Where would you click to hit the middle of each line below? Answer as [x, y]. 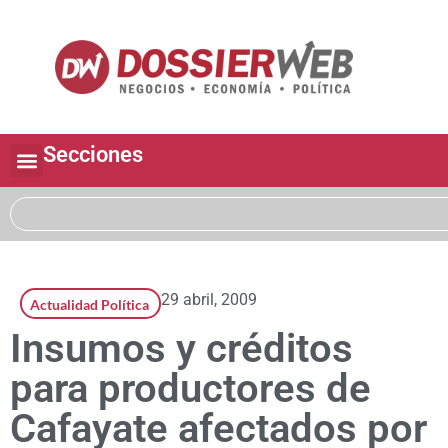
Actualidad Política [89, 305]
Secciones [93, 155]
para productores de [190, 389]
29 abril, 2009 [209, 300]
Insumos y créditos [181, 349]
